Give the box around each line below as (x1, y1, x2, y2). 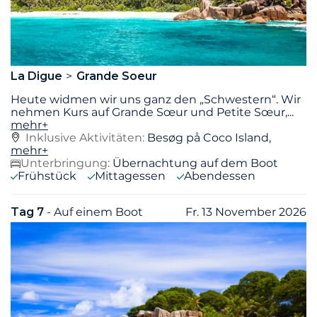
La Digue (11, 69, 65, 83)
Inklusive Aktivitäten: (25, 131, 147, 145)
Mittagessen (95, 169, 166, 183)
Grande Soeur (76, 69, 157, 83)
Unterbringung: (21, 156, 110, 171)
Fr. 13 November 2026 (185, 205, 306, 219)
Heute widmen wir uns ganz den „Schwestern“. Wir (11, 93, 301, 107)
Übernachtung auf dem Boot (113, 156, 278, 171)
